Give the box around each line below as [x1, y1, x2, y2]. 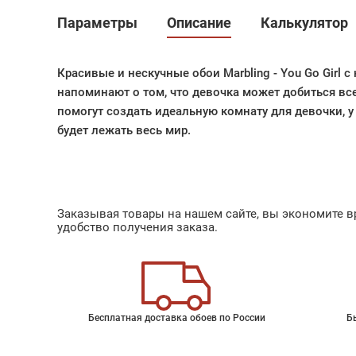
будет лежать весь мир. [57, 123, 191, 137]
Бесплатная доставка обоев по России [87, 312, 265, 323]
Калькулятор [261, 14, 349, 31]
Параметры [57, 14, 137, 31]
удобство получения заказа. [57, 220, 218, 234]
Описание [167, 14, 232, 31]
